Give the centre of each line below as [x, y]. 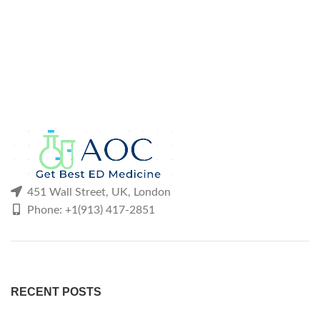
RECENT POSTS [56, 292]
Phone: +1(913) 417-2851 [90, 210]
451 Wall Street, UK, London [97, 192]
